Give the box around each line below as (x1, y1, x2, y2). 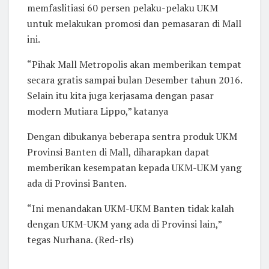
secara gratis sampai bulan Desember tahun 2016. (27, 73, 242, 87)
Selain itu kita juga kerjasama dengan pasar (27, 89, 214, 103)
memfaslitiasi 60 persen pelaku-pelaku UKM (27, 1, 218, 15)
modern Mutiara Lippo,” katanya (27, 104, 168, 118)
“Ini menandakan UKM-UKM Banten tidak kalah (27, 202, 234, 216)
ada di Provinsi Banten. (27, 177, 127, 190)
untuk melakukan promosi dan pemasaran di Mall (27, 17, 241, 31)
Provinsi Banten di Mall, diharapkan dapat (27, 145, 210, 159)
